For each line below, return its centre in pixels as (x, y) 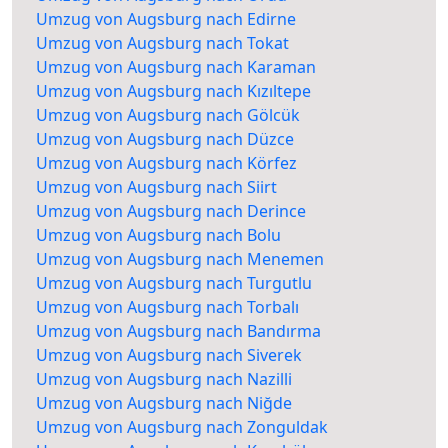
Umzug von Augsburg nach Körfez (166, 163)
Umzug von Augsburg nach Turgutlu (174, 283)
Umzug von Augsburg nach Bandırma (178, 331)
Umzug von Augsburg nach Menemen (180, 259)
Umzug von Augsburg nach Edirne (166, 19)
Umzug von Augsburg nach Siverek (169, 355)
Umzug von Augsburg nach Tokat (162, 43)
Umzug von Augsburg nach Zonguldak (182, 427)
